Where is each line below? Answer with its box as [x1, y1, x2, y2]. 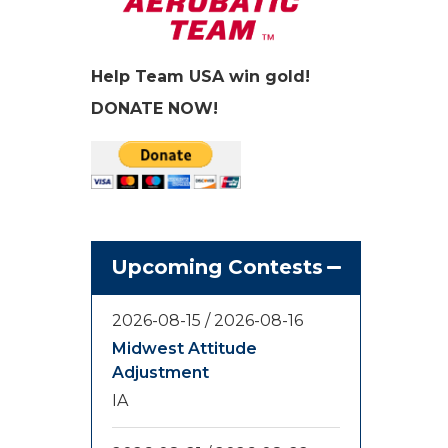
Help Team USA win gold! [91, 67, 310, 87]
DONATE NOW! [91, 99, 218, 119]
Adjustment [112, 363, 209, 383]
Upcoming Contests [111, 255, 323, 280]
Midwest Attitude [112, 339, 257, 359]
